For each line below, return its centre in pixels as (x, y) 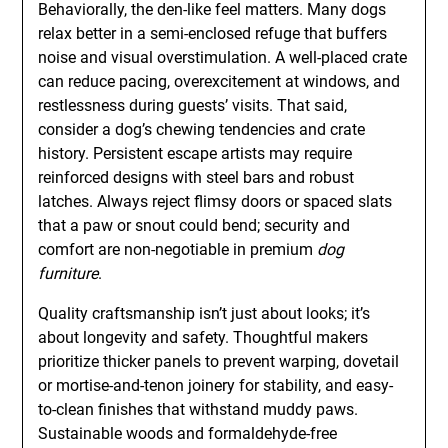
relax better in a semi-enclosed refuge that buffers (213, 33)
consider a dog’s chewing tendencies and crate (202, 129)
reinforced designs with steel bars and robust (196, 177)
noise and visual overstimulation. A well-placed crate (223, 57)
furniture (68, 273)
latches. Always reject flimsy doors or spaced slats (215, 201)
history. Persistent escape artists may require (195, 153)
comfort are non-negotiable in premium (178, 249)
